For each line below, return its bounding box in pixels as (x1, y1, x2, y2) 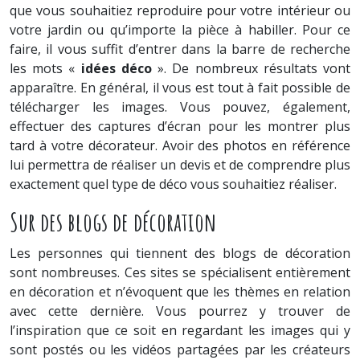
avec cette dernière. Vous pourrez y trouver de (10, 302, 350, 320)
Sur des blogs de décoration (10, 205, 216, 238)
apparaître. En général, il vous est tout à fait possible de (10, 79, 350, 96)
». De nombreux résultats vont (151, 59, 351, 77)
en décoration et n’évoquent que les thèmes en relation (10, 283, 350, 301)
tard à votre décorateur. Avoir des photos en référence (10, 137, 350, 154)
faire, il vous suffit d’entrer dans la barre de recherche (10, 40, 350, 58)
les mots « (10, 59, 81, 77)
